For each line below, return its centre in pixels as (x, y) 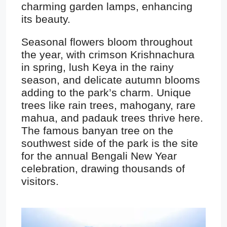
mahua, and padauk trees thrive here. (112, 118)
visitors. (40, 181)
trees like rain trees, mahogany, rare (108, 105)
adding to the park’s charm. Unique (106, 92)
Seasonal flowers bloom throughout (107, 42)
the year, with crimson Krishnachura (108, 54)
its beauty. (46, 19)
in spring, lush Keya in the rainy (98, 67)
